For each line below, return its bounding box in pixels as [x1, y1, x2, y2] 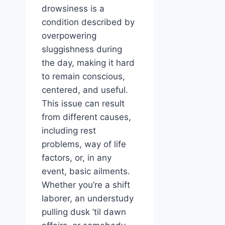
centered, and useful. [42, 85, 128, 95]
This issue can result [42, 98, 125, 109]
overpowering [42, 31, 96, 41]
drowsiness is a [42, 4, 104, 14]
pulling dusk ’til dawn [42, 207, 126, 217]
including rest [42, 126, 96, 136]
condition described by [42, 17, 135, 28]
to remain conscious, [42, 71, 125, 82]
